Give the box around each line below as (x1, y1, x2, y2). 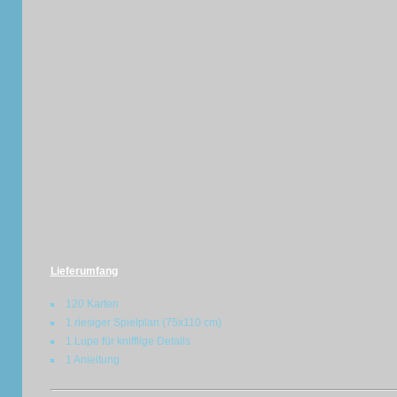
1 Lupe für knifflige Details (65, 335, 191, 347)
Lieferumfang (50, 265, 118, 277)
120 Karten (65, 298, 119, 310)
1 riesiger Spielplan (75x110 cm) (65, 316, 222, 329)
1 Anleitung (65, 354, 120, 366)
